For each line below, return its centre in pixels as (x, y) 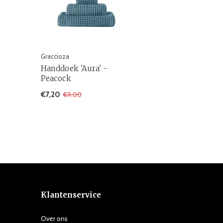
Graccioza (55, 56)
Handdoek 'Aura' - (74, 69)
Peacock (56, 79)
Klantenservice (71, 195)
